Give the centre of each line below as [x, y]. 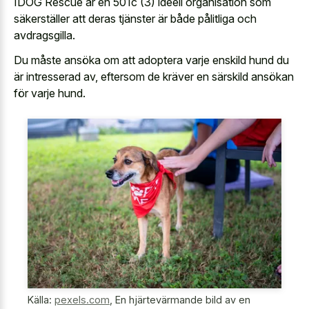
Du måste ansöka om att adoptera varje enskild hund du [151, 60]
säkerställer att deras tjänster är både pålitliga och [135, 18]
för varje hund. [50, 93]
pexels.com [82, 300]
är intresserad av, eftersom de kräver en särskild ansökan [154, 77]
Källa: [41, 300]
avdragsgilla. [44, 35]
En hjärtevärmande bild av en [183, 300]
